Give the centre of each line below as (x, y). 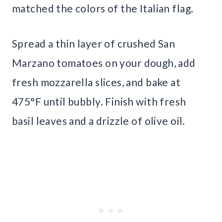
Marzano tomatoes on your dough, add (104, 63)
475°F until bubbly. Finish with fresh (99, 102)
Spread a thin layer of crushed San (94, 44)
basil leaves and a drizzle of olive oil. (99, 121)
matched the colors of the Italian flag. (103, 8)
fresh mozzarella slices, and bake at (96, 82)
